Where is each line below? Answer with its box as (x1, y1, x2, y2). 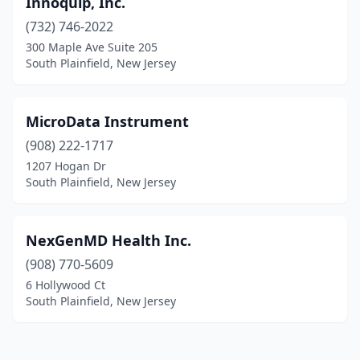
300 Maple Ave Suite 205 (26, 39, 157, 55)
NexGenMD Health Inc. (26, 231, 191, 250)
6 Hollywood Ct (26, 277, 105, 292)
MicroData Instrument (26, 112, 189, 131)
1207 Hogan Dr (26, 158, 106, 174)
